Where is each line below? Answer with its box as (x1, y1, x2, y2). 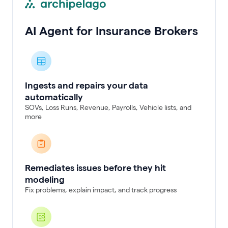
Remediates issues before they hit (25, 162, 166, 173)
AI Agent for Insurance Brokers (25, 23, 198, 38)
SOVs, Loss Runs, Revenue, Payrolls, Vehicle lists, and (25, 103, 191, 111)
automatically (25, 92, 83, 102)
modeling (25, 174, 65, 184)
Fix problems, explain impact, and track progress (25, 185, 177, 194)
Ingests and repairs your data (25, 80, 148, 90)
